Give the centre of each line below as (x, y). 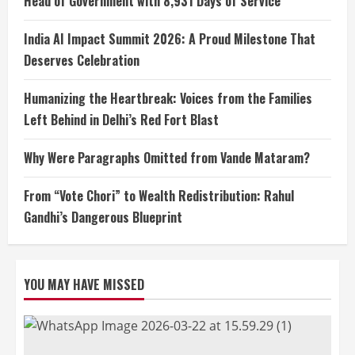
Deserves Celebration (82, 60)
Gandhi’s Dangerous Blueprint (103, 217)
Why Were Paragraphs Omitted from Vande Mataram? (167, 158)
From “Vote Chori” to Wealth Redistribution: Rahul (159, 196)
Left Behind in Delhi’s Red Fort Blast (121, 120)
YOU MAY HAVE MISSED (84, 284)
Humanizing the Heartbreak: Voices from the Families (168, 98)
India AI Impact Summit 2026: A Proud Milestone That (170, 39)
